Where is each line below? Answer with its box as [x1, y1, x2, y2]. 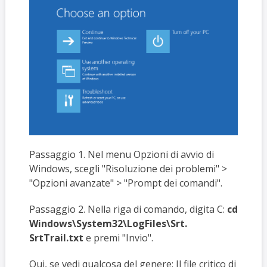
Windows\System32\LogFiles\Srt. [29, 216, 187, 230]
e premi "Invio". [83, 231, 153, 244]
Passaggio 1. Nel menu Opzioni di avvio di [29, 147, 214, 161]
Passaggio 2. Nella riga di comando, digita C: [29, 202, 227, 216]
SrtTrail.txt [29, 231, 83, 244]
